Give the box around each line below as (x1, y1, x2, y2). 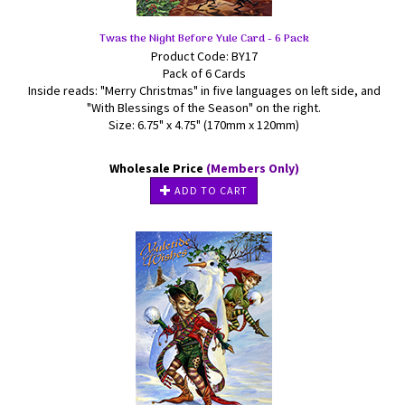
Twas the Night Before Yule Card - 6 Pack (99, 30, 309, 48)
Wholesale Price (108, 160, 206, 176)
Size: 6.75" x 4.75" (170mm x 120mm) (108, 117, 299, 133)
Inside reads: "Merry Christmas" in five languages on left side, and (27, 82, 381, 99)
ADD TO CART (172, 184, 248, 197)
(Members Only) (205, 160, 299, 176)
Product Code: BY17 (150, 48, 258, 64)
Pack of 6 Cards (162, 65, 246, 81)
